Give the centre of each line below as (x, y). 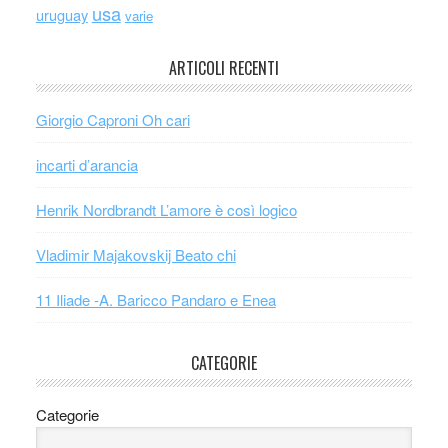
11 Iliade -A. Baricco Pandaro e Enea (155, 300)
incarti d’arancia (86, 165)
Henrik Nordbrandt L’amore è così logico (166, 210)
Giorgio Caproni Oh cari (112, 120)
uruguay (61, 15)
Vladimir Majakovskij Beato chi (135, 255)
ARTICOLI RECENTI (223, 68)
